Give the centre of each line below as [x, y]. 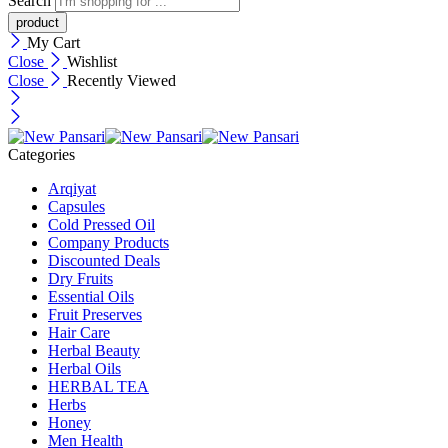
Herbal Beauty [94, 350]
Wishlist [92, 61]
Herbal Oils [84, 368]
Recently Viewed [121, 80]
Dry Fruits [80, 278]
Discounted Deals [104, 260]
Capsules [76, 206]
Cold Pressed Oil [101, 224]
